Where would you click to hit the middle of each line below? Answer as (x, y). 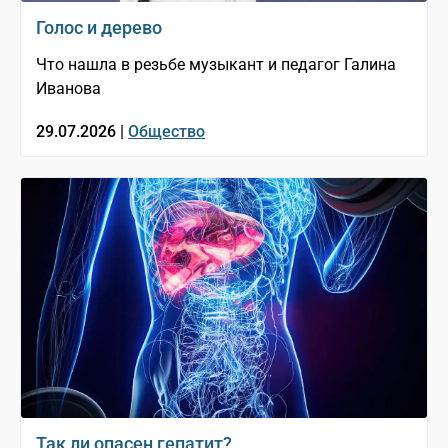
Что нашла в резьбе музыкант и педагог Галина (216, 64)
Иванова (68, 88)
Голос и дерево (99, 27)
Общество (166, 131)
